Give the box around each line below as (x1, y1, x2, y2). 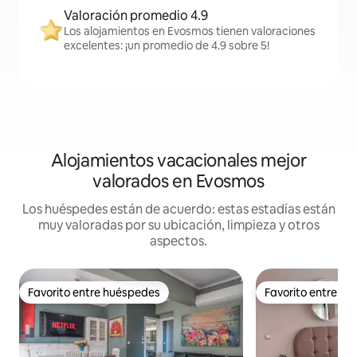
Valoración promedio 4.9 (64, 7, 208, 25)
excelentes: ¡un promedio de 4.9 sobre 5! (64, 38, 269, 53)
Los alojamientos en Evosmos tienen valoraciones (64, 24, 316, 39)
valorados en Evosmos (92, 170, 265, 194)
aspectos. (150, 233, 207, 250)
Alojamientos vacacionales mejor (50, 149, 307, 173)
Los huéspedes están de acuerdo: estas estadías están (22, 201, 335, 218)
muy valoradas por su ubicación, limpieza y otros (37, 217, 320, 234)
